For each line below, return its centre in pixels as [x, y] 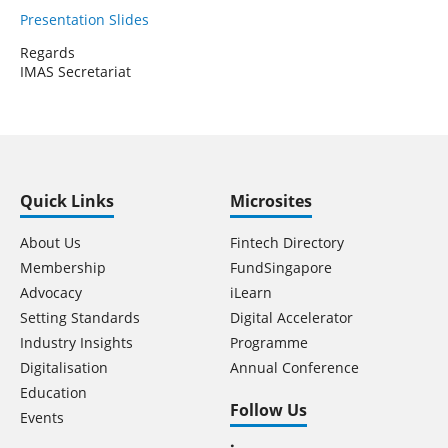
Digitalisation [64, 367]
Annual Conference [294, 367]
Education [53, 392]
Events [42, 417]
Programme [269, 342]
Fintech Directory [287, 242]
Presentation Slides [84, 19]
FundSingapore [281, 267]
